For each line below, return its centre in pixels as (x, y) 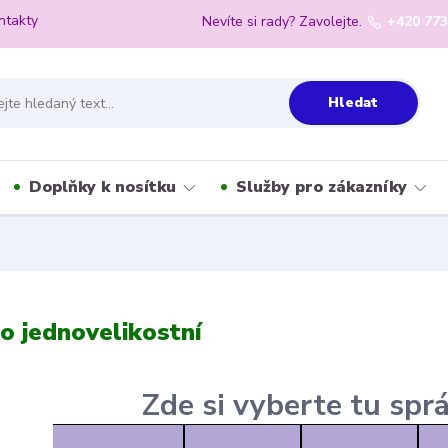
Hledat (353, 102)
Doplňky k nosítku (102, 187)
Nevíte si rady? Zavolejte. (282, 21)
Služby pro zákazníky (321, 187)
